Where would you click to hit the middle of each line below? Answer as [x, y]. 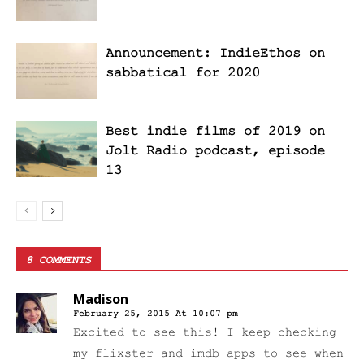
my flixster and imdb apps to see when [208, 354]
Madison [101, 299]
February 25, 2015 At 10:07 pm [156, 314]
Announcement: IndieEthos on [215, 54]
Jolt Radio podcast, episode [215, 151]
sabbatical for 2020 [183, 73]
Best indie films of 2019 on [215, 132]
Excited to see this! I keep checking [205, 333]
